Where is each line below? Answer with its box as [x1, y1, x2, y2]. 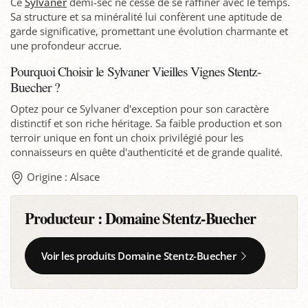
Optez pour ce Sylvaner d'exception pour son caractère [10, 102, 269, 116]
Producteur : [25, 207, 106, 230]
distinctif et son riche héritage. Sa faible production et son [10, 116, 282, 131]
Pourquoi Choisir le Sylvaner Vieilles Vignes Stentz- [10, 62, 262, 80]
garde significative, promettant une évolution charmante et [10, 24, 288, 38]
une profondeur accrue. [10, 38, 122, 53]
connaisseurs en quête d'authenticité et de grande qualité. [10, 145, 283, 159]
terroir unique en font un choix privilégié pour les [10, 131, 243, 145]
